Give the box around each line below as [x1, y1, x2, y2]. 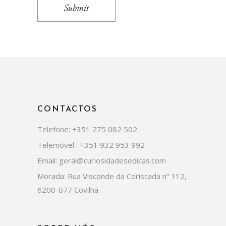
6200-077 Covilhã [37, 184, 98, 195]
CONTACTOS [37, 105, 98, 114]
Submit [64, 2, 89, 14]
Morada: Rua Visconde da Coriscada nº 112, [37, 171, 187, 181]
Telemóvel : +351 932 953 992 [37, 139, 145, 150]
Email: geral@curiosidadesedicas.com [37, 155, 166, 165]
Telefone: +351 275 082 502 [37, 124, 137, 134]
